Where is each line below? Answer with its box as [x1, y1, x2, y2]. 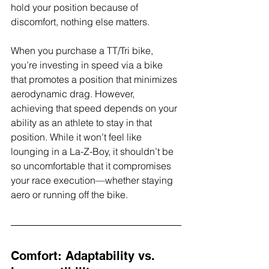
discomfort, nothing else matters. [11, 16, 150, 28]
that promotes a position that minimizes [11, 73, 180, 86]
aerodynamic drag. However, [11, 88, 137, 100]
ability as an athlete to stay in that [11, 116, 154, 129]
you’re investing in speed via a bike [11, 59, 165, 71]
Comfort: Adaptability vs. [11, 249, 159, 264]
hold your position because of [11, 1, 141, 14]
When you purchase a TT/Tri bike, [11, 44, 156, 57]
